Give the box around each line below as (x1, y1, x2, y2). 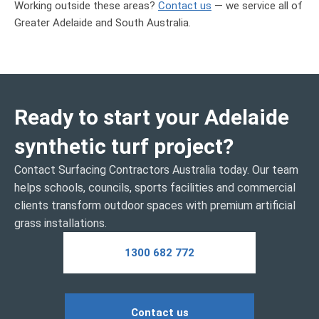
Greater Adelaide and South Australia (14, 16, 189, 29)
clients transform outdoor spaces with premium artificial (14, 199, 296, 212)
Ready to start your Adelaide (14, 105, 289, 130)
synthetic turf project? (14, 134, 234, 159)
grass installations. (14, 216, 107, 230)
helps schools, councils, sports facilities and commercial (14, 181, 296, 194)
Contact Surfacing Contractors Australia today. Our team (14, 163, 298, 177)
